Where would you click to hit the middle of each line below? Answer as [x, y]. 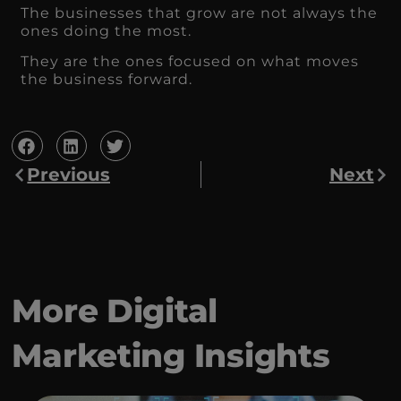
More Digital [115, 311]
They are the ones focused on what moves [190, 62]
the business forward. [107, 80]
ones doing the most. [107, 31]
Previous [69, 175]
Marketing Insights [171, 356]
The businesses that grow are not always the [200, 13]
